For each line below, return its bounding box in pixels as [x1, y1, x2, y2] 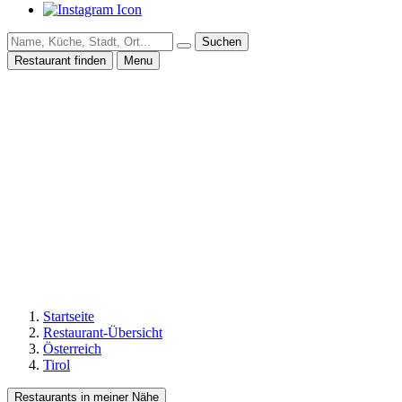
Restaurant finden [14, 53, 106, 67]
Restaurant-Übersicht [43, 324, 162, 340]
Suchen [202, 34, 241, 48]
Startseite [43, 308, 94, 324]
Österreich [43, 340, 101, 356]
